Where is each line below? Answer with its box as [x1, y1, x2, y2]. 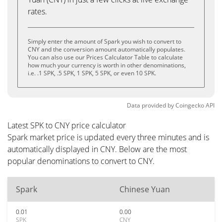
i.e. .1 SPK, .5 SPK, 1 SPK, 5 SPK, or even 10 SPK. [28, 69, 156, 77]
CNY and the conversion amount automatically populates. [28, 45, 185, 54]
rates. [28, 6, 47, 17]
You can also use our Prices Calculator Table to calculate [28, 53, 183, 61]
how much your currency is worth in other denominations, [28, 61, 186, 69]
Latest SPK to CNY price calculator [7, 120, 126, 131]
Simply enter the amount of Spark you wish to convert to [28, 37, 181, 46]
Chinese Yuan [119, 184, 170, 195]
